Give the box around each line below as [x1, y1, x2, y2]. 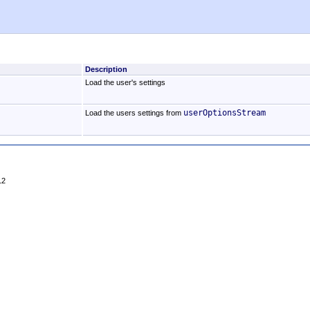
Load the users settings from [84, 108, 183, 117]
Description [84, 64, 127, 73]
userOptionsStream [183, 107, 266, 118]
